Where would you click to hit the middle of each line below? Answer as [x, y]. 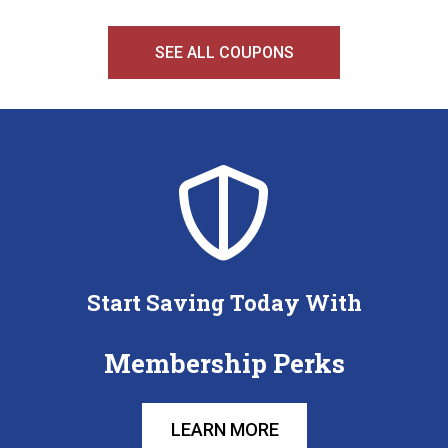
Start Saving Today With [224, 302]
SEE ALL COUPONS [224, 52]
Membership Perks [224, 363]
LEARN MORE [224, 429]
